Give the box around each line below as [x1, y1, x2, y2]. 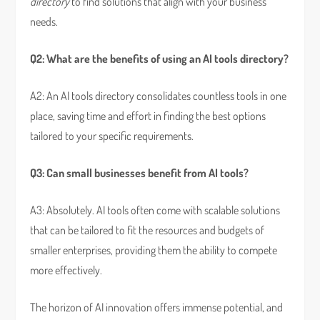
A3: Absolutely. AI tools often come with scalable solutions [30, 203, 281, 217]
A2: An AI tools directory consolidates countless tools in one [30, 89, 287, 103]
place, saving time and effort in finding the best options [30, 109, 266, 123]
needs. [30, 14, 59, 29]
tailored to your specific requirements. [30, 129, 194, 143]
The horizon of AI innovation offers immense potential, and [30, 300, 284, 314]
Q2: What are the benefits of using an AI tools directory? [30, 51, 289, 66]
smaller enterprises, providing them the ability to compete [30, 243, 278, 257]
